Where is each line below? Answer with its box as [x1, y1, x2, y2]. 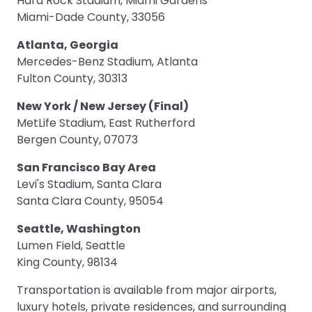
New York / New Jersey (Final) [17, 97, 189, 114]
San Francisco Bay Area [17, 159, 156, 175]
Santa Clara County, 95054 [17, 192, 164, 209]
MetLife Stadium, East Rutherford [17, 114, 195, 131]
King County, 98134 [17, 253, 118, 270]
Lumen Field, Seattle [17, 237, 125, 253]
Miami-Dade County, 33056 [17, 8, 165, 25]
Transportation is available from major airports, [17, 281, 276, 298]
